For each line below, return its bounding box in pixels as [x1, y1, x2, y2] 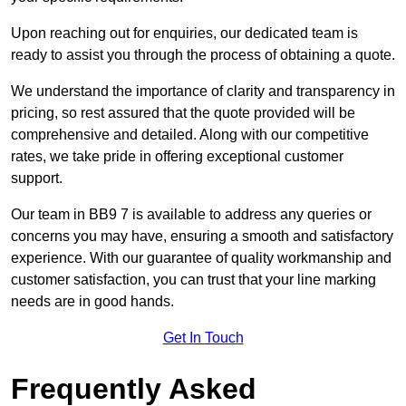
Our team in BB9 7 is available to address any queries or [11, 207, 372, 223]
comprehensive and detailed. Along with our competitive [11, 127, 369, 143]
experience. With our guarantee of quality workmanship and [11, 250, 391, 266]
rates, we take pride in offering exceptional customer [11, 149, 343, 165]
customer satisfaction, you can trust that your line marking [11, 272, 376, 288]
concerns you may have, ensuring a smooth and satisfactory [11, 228, 393, 245]
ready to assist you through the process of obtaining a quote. [11, 47, 395, 63]
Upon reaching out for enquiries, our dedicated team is [11, 25, 358, 42]
